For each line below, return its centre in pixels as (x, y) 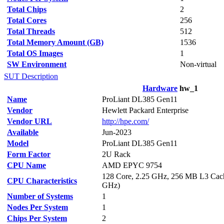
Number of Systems (40, 196)
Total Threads (31, 31)
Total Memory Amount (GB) (55, 42)
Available (23, 132)
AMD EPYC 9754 (132, 165)
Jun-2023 (117, 132)
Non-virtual (198, 64)
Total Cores (27, 20)
